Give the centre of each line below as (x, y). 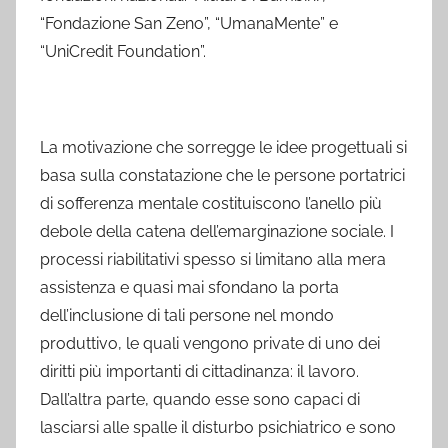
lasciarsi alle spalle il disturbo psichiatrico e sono (218, 427)
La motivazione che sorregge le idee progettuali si (223, 147)
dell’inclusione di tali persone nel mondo (187, 315)
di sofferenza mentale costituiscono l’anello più (211, 203)
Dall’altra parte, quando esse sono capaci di (200, 399)
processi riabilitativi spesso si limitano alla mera (213, 259)
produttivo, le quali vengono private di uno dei (210, 343)
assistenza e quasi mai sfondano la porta (189, 287)
